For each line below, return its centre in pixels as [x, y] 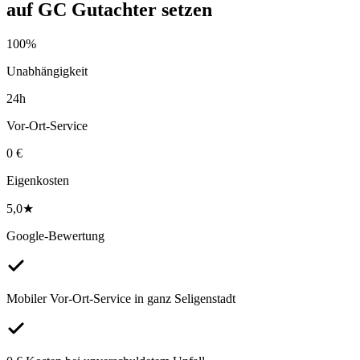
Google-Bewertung [55, 235]
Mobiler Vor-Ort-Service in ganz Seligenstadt [121, 298]
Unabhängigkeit [47, 71]
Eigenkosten [38, 180]
